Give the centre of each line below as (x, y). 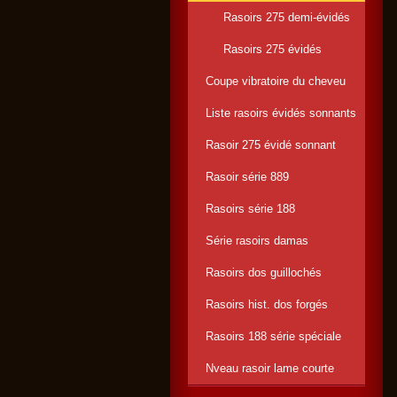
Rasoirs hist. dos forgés (267, 304)
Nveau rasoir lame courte (270, 368)
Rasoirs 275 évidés (272, 49)
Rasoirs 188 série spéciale (273, 336)
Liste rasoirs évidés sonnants (281, 113)
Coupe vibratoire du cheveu (276, 81)
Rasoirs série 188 (250, 209)
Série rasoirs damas (257, 241)
